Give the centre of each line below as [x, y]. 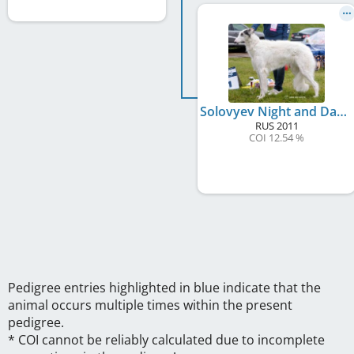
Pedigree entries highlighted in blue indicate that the [164, 287]
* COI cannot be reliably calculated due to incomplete [166, 339]
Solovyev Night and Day [342, 111]
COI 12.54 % [277, 137]
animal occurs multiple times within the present [150, 305]
